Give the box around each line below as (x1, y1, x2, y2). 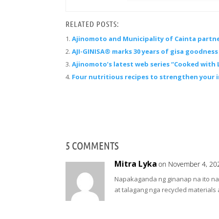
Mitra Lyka (114, 158, 157, 169)
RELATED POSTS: (66, 19, 120, 28)
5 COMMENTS (66, 138, 119, 152)
